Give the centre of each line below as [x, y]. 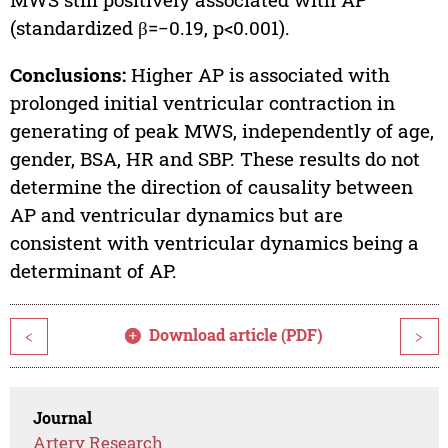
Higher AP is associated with [257, 75]
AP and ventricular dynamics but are [176, 215]
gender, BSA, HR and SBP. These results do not [214, 159]
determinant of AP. [93, 271]
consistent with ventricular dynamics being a [214, 243]
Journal [63, 418]
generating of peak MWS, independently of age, [221, 131]
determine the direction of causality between [211, 187]
